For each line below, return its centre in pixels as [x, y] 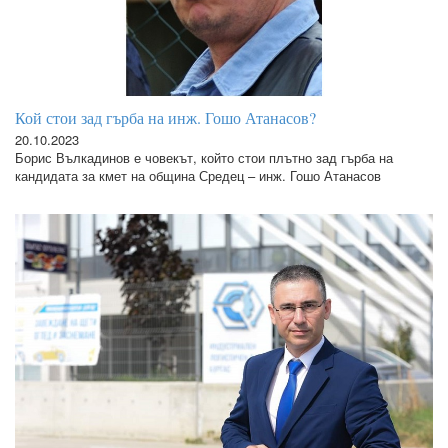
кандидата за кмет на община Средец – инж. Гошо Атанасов [198, 176]
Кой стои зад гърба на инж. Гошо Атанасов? [165, 118]
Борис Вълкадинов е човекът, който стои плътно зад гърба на [204, 158]
